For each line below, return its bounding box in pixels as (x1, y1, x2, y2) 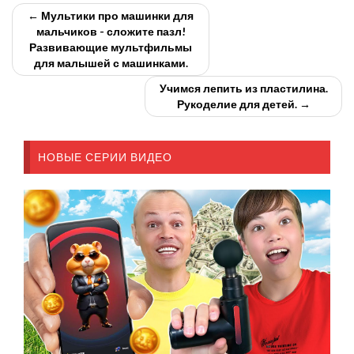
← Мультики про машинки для (28, 9, 194, 23)
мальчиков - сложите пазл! (36, 24, 186, 39)
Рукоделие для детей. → (176, 97, 311, 111)
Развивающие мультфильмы (29, 40, 192, 55)
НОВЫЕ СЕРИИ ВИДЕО (38, 150, 172, 164)
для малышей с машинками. (33, 56, 188, 70)
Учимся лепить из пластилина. (159, 81, 328, 96)
